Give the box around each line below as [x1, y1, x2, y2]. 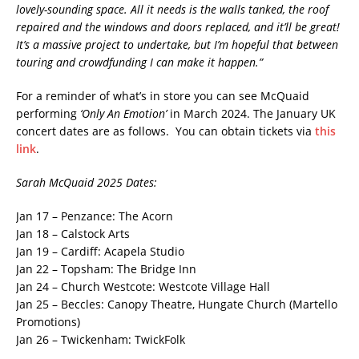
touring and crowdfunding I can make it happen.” [16, 54, 263, 70]
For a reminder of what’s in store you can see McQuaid [16, 87, 309, 103]
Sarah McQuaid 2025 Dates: [16, 174, 157, 190]
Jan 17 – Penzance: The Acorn [16, 208, 173, 224]
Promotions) [16, 313, 80, 329]
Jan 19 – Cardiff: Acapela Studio [16, 243, 184, 259]
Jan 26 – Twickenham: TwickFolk [16, 331, 185, 347]
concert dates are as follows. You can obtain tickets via [16, 123, 315, 139]
